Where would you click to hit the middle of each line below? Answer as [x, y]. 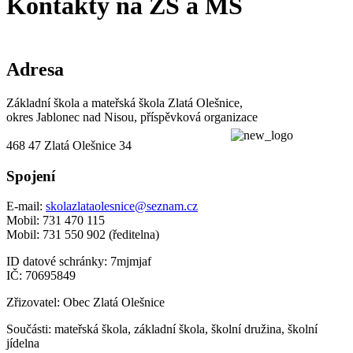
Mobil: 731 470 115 [56, 221]
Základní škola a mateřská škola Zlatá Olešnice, [124, 102]
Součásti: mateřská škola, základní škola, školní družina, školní [162, 329]
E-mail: [26, 206]
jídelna [24, 344]
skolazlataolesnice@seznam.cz [122, 206]
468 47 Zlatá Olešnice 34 [69, 145]
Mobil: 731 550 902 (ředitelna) [83, 235]
